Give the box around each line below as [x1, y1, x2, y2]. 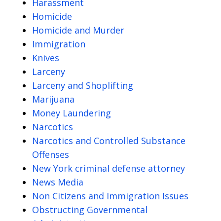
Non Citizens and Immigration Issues [32, 190, 188, 202]
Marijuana [32, 93, 74, 106]
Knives [32, 52, 59, 64]
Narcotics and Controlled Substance [32, 135, 185, 147]
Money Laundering [32, 107, 111, 119]
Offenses [32, 148, 69, 161]
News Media [32, 176, 83, 188]
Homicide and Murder [32, 24, 124, 37]
